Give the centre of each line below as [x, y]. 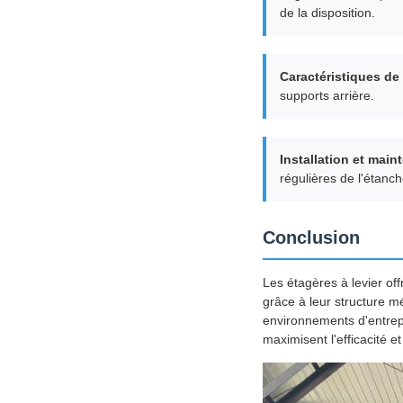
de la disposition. [327, 13]
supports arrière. [327, 96]
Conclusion [311, 238]
